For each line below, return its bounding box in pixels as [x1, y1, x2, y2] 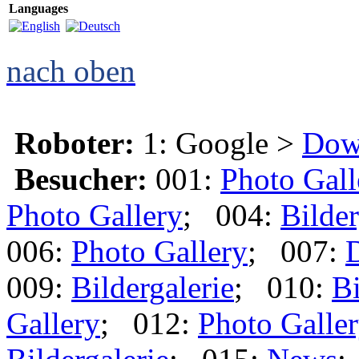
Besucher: [14, 162, 147, 196]
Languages [9, 2, 68, 15]
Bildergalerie [71, 270, 234, 305]
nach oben [6, 54, 135, 88]
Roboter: [14, 126, 135, 160]
